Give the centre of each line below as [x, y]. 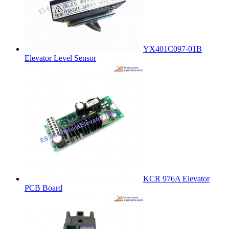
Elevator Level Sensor [60, 58]
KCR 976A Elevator [176, 178]
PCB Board [43, 188]
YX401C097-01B [173, 49]
